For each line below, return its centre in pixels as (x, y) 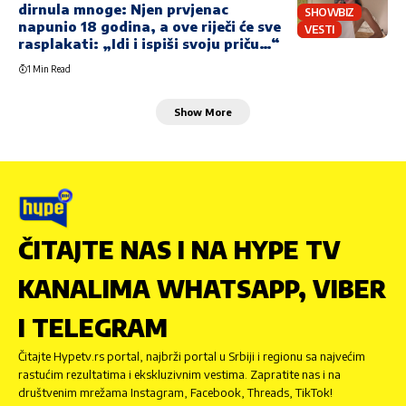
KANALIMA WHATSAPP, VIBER (202, 289)
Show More (203, 111)
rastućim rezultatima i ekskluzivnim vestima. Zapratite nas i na (179, 375)
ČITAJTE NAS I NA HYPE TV (179, 250)
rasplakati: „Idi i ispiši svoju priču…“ (149, 44)
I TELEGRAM (93, 328)
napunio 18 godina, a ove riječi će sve (150, 27)
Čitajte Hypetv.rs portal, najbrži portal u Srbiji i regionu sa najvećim (192, 357)
